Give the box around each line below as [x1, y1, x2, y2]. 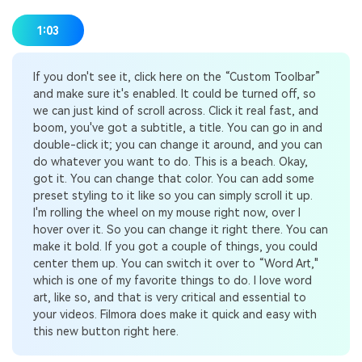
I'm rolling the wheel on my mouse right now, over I [32, 205, 301, 219]
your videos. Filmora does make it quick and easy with [32, 307, 317, 321]
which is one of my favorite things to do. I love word [32, 273, 312, 287]
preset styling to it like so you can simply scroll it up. [32, 188, 313, 202]
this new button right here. [32, 324, 179, 338]
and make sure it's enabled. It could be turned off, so [32, 86, 316, 100]
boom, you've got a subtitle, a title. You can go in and [32, 120, 322, 134]
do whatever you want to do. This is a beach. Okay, [32, 154, 308, 168]
